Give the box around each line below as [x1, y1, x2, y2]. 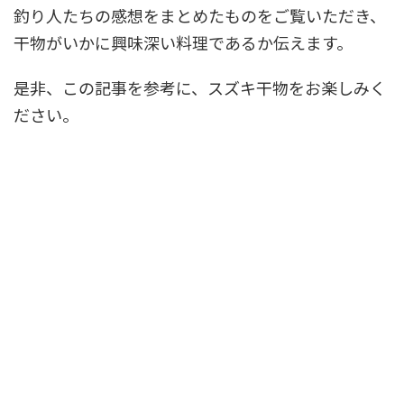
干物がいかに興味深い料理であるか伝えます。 [14, 30, 353, 54]
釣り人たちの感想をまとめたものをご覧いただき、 [14, 3, 386, 27]
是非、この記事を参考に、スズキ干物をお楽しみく [14, 75, 386, 99]
